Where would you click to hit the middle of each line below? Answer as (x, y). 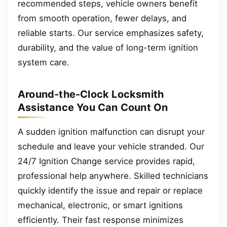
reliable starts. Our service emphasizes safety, (111, 33)
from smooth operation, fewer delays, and (102, 18)
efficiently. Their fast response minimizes (101, 220)
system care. (44, 63)
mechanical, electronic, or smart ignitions (100, 205)
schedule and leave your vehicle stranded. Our (111, 147)
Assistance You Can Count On (93, 108)
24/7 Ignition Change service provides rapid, (106, 161)
